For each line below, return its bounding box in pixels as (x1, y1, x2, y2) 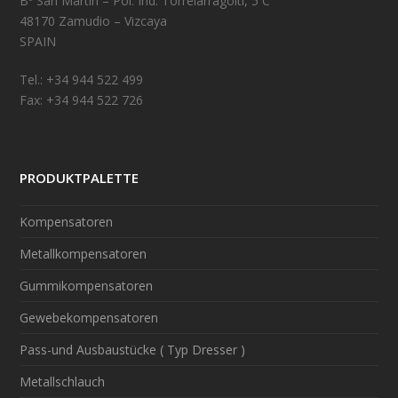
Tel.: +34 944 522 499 (20, 70, 144, 88)
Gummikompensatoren (20, 276, 154, 294)
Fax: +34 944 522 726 (20, 91, 144, 108)
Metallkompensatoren (20, 244, 147, 262)
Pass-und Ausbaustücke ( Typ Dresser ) (20, 340, 246, 358)
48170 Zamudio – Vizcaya (20, 12, 168, 29)
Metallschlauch (20, 372, 106, 390)
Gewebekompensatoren (20, 308, 159, 326)
